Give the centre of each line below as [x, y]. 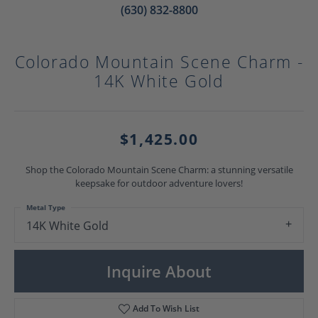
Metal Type [46, 207]
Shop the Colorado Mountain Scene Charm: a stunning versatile [159, 169]
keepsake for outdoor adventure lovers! [159, 183]
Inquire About [159, 271]
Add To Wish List [166, 309]
